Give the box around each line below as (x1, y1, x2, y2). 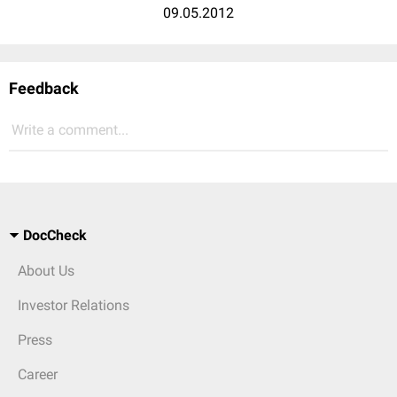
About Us (18, 262, 74, 280)
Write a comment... (12, 121, 128, 139)
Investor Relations (18, 297, 129, 315)
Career (18, 366, 58, 384)
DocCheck (23, 227, 87, 245)
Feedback (9, 79, 79, 98)
